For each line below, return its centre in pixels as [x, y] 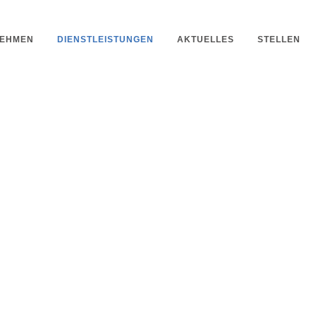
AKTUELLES [206, 39]
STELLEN [279, 39]
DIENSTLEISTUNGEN [105, 39]
